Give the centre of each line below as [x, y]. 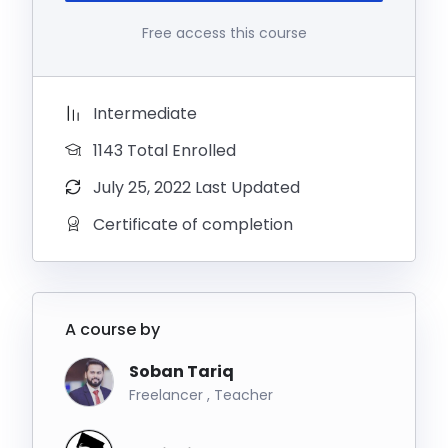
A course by [112, 329]
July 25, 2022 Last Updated [196, 187]
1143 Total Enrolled [164, 150]
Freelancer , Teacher [201, 394]
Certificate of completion [193, 224]
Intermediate [145, 113]
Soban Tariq [181, 371]
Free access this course [224, 33]
